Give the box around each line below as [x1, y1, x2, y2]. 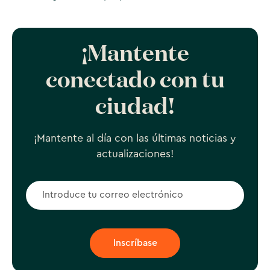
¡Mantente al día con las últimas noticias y [34, 133, 236, 143]
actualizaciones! [96, 148, 174, 159]
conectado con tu [45, 70, 225, 93]
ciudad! [95, 96, 175, 119]
